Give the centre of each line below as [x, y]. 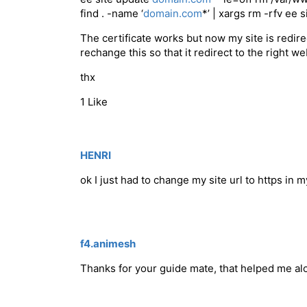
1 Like [94, 102]
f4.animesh [108, 244]
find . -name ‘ [112, 14]
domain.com [173, 14]
